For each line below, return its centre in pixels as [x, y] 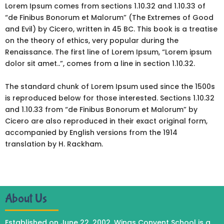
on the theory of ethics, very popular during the [92, 41]
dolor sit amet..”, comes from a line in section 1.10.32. [100, 64]
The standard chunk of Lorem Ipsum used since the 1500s [110, 86]
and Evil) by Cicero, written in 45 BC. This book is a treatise [111, 29]
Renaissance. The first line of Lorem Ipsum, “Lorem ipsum [108, 52]
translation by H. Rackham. [54, 144]
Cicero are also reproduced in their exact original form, [106, 121]
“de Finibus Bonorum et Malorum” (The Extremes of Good [109, 18]
